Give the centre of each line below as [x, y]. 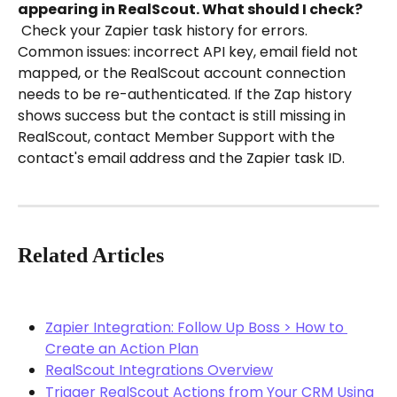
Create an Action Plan [122, 349]
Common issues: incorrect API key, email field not [190, 51]
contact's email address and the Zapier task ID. [181, 158]
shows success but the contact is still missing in [183, 115]
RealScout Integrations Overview [159, 370]
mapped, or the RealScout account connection [183, 73]
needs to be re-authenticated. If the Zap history [187, 94]
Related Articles [91, 255]
